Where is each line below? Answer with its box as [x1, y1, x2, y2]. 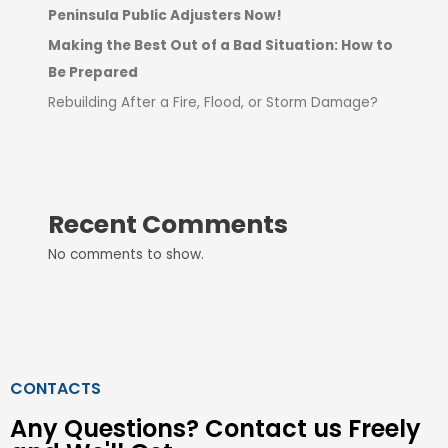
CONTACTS [10, 377, 101, 400]
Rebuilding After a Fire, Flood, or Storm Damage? [48, 93, 379, 113]
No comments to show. [48, 245, 205, 265]
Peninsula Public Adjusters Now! [48, 5, 283, 25]
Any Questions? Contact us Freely [10, 412, 421, 445]
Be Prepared [48, 62, 142, 82]
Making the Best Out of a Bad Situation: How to [48, 35, 394, 55]
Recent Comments [48, 207, 289, 243]
